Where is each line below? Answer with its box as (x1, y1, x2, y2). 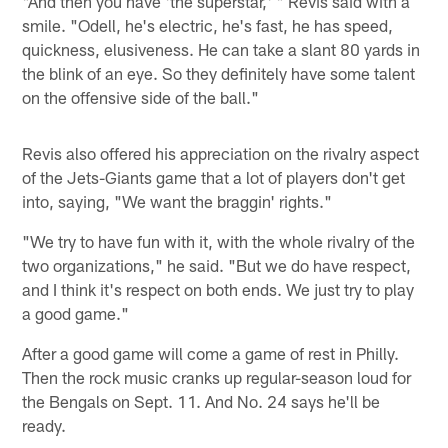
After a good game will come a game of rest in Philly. (22, 342, 400, 363)
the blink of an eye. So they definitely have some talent (22, 62, 416, 83)
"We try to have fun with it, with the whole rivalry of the (22, 230, 416, 251)
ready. (22, 414, 67, 435)
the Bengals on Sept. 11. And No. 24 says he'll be (22, 390, 381, 411)
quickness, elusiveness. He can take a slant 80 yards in (22, 38, 421, 59)
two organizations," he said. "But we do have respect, (22, 254, 412, 275)
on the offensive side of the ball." (22, 86, 260, 107)
